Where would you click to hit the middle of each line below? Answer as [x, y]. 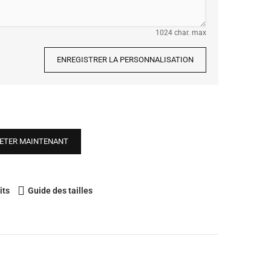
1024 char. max [181, 33]
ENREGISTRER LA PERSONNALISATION [125, 60]
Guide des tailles [60, 191]
